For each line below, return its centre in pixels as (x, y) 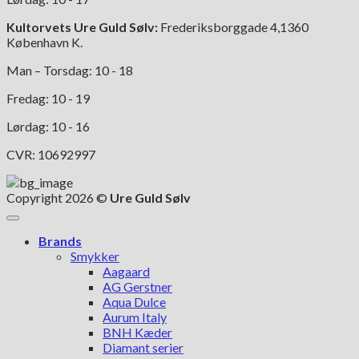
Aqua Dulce (134, 301)
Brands (60, 240)
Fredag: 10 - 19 (48, 98)
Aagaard (126, 271)
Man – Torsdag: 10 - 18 (70, 70)
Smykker (95, 256)
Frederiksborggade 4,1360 (233, 26)
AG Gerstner (137, 286)
